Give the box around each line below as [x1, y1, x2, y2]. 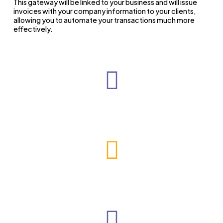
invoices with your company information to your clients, [13, 6, 196, 15]
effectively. [13, 24, 53, 33]
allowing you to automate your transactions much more [13, 15, 195, 24]
